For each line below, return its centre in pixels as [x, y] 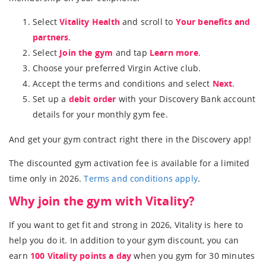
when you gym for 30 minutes [193, 255]
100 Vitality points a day [81, 255]
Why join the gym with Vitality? [102, 200]
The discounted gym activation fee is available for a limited [129, 163]
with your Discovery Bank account [186, 99]
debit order [92, 99]
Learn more [174, 52]
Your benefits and [213, 21]
